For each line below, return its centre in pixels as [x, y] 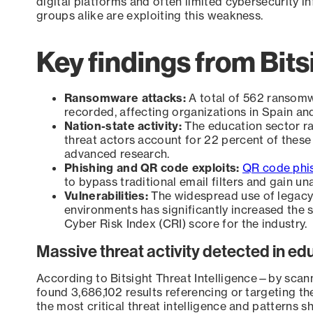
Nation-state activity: [125, 125]
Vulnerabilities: [108, 195]
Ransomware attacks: [127, 97]
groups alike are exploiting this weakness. [150, 15]
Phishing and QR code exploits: [152, 167]
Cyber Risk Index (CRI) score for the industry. [186, 223]
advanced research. [117, 153]
